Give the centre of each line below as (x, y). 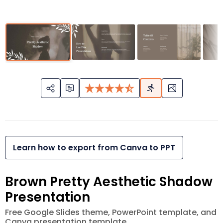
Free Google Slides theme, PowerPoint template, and (111, 213)
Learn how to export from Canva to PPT (94, 148)
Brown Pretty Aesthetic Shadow (109, 182)
